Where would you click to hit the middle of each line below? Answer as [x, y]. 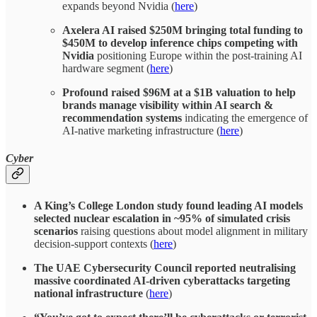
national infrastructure [88, 293]
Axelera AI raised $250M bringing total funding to [183, 30]
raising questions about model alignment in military [193, 231]
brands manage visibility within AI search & [168, 105]
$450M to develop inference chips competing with [180, 42]
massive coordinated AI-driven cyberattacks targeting [162, 280]
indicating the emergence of [245, 117]
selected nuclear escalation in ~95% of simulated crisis [162, 218]
